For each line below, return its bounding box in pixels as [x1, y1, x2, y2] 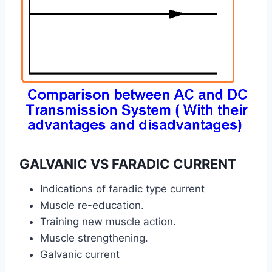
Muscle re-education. [40, 199, 144, 212]
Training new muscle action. [40, 216, 176, 228]
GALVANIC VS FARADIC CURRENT [19, 156, 237, 172]
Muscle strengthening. [40, 232, 148, 245]
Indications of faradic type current [40, 183, 205, 195]
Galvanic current [40, 248, 120, 261]
